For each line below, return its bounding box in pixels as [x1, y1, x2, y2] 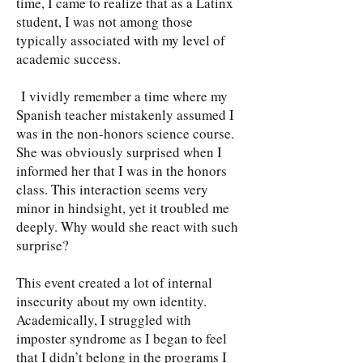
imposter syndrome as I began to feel [16, 329, 227, 348]
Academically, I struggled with [16, 310, 191, 329]
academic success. [16, 49, 126, 68]
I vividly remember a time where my [16, 87, 228, 105]
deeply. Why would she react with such [16, 217, 238, 236]
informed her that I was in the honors [16, 161, 227, 180]
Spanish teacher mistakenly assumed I [16, 105, 234, 124]
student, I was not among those [16, 12, 193, 31]
